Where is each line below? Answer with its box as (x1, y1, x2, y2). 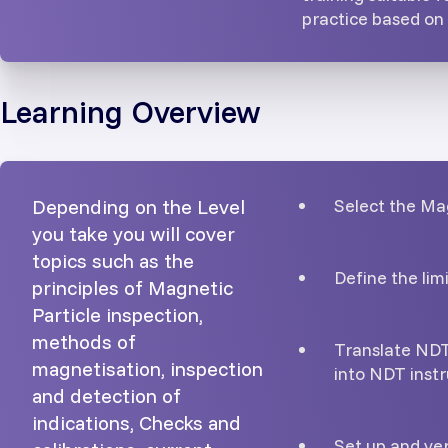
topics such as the (32, 248, 194, 274)
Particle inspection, (32, 302, 203, 328)
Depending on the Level (32, 194, 245, 220)
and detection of (32, 383, 181, 409)
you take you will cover (32, 221, 235, 247)
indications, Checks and (32, 410, 241, 436)
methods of (32, 329, 136, 355)
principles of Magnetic (32, 275, 233, 301)
